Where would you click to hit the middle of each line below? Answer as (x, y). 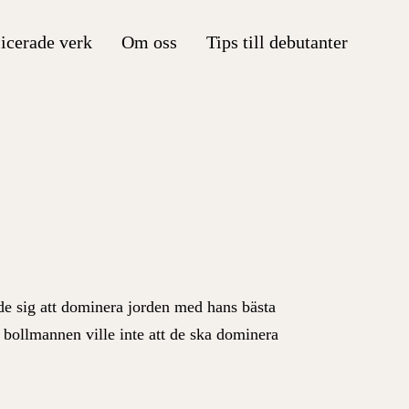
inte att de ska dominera (197, 334)
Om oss (149, 42)
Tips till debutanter (277, 42)
